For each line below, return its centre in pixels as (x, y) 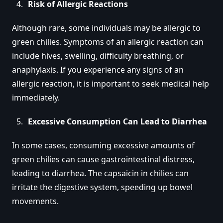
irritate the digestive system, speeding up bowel (102, 187)
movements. (35, 201)
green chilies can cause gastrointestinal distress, (103, 159)
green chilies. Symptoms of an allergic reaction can (108, 42)
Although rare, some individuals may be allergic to (106, 28)
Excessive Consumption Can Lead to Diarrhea (117, 121)
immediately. (36, 97)
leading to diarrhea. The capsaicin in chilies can (100, 173)
